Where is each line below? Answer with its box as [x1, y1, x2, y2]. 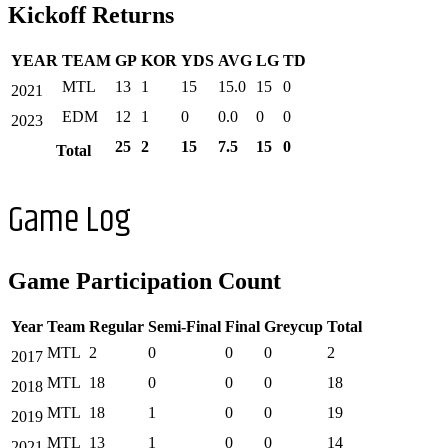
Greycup [264, 317, 323, 335]
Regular [89, 317, 144, 335]
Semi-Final [148, 317, 221, 335]
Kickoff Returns [8, 2, 174, 29]
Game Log [8, 192, 131, 248]
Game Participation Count [8, 267, 281, 294]
